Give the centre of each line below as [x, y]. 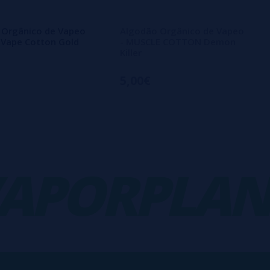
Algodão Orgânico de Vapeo [182, 30]
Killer [131, 52]
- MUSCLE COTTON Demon [178, 41]
